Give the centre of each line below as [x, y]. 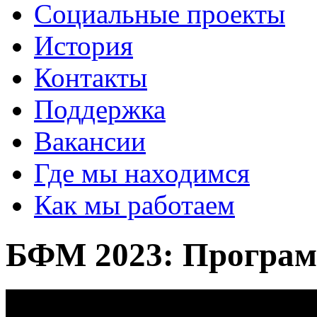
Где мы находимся [142, 173]
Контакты [91, 77]
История [83, 46]
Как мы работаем [134, 205]
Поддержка [100, 109]
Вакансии [90, 141]
